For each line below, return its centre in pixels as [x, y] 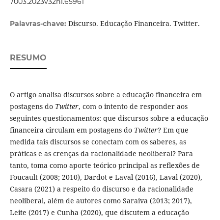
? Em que [173, 130]
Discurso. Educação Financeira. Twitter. [134, 24]
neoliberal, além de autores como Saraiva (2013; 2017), [101, 201]
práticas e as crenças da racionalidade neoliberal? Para [101, 154]
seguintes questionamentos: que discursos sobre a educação [109, 118]
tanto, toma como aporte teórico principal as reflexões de [105, 165]
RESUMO [28, 58]
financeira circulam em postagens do [72, 130]
